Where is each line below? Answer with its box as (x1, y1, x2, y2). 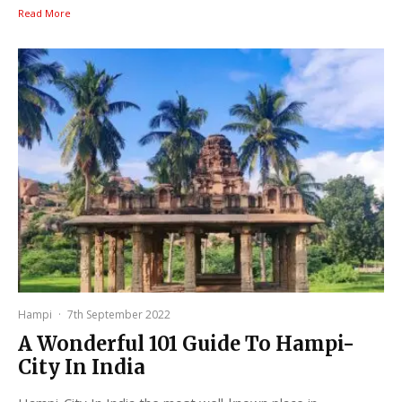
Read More (18, 5, 71, 20)
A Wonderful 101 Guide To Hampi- (18, 331, 354, 357)
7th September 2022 (67, 307, 170, 323)
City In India (18, 354, 145, 380)
